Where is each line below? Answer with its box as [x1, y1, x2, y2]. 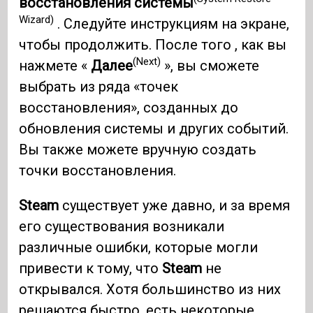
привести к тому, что [19, 259, 163, 277]
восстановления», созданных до [19, 99, 239, 116]
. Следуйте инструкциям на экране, [54, 15, 290, 32]
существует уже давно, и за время [59, 196, 291, 214]
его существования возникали [19, 217, 225, 235]
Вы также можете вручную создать [19, 140, 257, 158]
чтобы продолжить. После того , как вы [19, 36, 287, 53]
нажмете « [19, 57, 92, 74]
